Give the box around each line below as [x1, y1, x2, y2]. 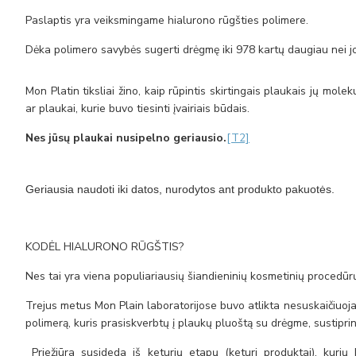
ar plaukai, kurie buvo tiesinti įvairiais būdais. [25, 101, 250, 116]
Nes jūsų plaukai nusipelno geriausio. [25, 130, 226, 145]
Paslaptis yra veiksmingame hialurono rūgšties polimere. [25, 13, 308, 28]
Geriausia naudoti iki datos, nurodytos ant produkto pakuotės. [25, 183, 335, 195]
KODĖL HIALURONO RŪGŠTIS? [25, 239, 184, 254]
